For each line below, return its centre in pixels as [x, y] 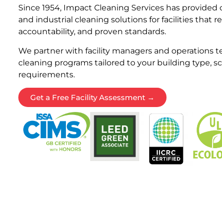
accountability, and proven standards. [92, 32]
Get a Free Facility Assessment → [92, 98]
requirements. [47, 74]
